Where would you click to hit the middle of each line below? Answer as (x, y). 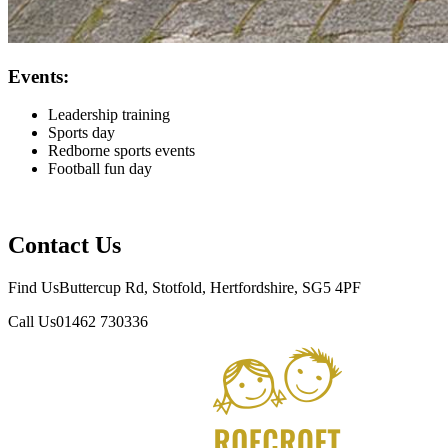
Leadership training (109, 115)
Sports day (83, 133)
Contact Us (64, 245)
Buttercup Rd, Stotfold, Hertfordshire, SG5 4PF (210, 288)
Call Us (32, 322)
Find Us (33, 288)
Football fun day (102, 169)
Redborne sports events (123, 151)
